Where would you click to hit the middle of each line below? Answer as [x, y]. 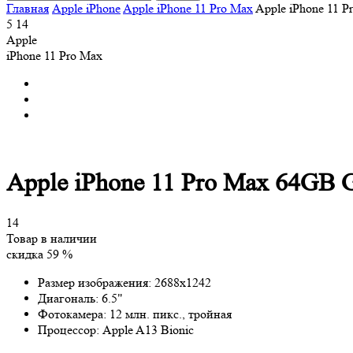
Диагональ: [70, 298]
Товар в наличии [52, 238]
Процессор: [70, 329]
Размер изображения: [96, 282]
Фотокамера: [74, 314]
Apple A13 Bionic [148, 329]
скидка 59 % [39, 254]
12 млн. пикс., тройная [171, 314]
